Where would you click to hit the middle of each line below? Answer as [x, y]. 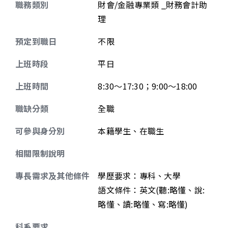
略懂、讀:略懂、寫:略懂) [143, 204]
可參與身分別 [40, 131]
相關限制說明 [40, 153]
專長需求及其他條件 [53, 176]
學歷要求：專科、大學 [139, 176]
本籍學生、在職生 [131, 131]
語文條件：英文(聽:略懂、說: [151, 190]
